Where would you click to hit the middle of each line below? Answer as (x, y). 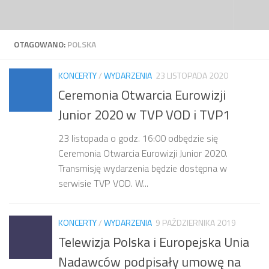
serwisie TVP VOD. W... (103, 183)
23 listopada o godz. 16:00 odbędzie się (138, 138)
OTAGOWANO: (41, 44)
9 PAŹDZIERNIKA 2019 (196, 223)
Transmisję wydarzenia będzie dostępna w (143, 168)
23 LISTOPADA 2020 (192, 75)
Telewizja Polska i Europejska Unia (154, 242)
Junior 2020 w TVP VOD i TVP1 (144, 115)
